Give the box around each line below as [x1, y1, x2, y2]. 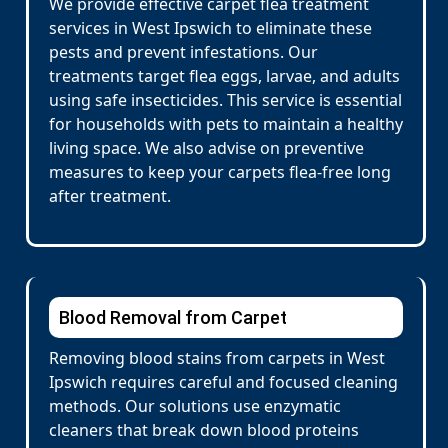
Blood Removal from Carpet [59, 307, 287, 328]
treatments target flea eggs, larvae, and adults [49, 65, 400, 87]
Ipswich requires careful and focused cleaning [49, 371, 398, 393]
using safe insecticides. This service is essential [49, 89, 402, 111]
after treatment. [49, 185, 171, 207]
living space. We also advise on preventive [49, 137, 364, 159]
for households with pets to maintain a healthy [49, 113, 403, 135]
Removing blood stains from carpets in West [49, 347, 385, 369]
